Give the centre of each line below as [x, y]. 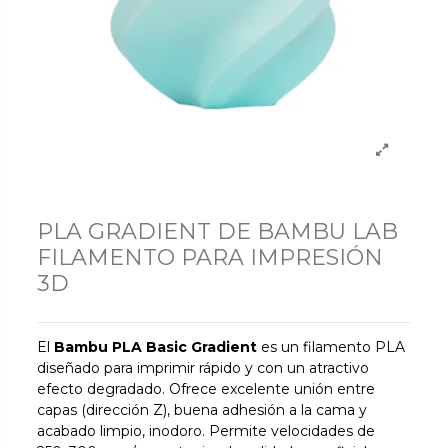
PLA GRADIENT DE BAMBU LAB [218, 231]
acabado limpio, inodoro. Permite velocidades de [206, 430]
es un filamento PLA [331, 346]
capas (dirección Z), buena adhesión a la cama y [202, 409]
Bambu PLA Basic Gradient [156, 346]
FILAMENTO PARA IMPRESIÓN [210, 257]
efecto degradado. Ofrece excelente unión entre [206, 388]
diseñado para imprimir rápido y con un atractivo [203, 367]
